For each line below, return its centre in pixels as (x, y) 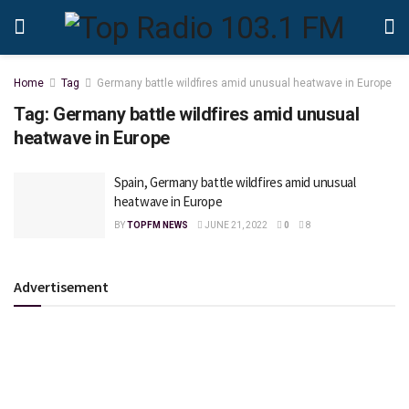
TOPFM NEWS (157, 225)
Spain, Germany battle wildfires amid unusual (235, 182)
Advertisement (61, 286)
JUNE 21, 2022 (235, 225)
